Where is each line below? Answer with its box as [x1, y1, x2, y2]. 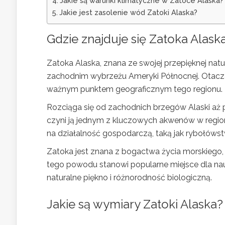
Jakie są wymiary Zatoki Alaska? [47, 196, 223, 211]
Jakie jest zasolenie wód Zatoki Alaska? [59, 8, 197, 17]
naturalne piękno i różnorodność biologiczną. [47, 172, 212, 182]
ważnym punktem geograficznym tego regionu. [47, 84, 222, 94]
